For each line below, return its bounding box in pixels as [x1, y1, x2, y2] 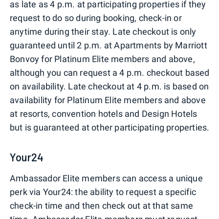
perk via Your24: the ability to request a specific [10, 186, 197, 197]
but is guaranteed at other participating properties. [10, 122, 210, 132]
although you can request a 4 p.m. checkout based [10, 67, 210, 78]
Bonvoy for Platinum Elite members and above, [10, 53, 195, 64]
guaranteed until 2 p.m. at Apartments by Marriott [10, 40, 207, 50]
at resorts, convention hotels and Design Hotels [10, 108, 197, 119]
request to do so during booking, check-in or [10, 12, 182, 23]
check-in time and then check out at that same [10, 200, 194, 211]
